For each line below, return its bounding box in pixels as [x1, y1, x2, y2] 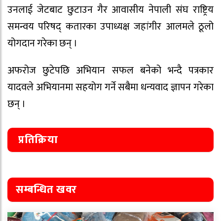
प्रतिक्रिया [18, 130, 58, 149]
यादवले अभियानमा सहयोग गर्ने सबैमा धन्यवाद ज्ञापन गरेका [7, 78, 214, 96]
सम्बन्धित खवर [16, 180, 77, 199]
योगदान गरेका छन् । [7, 35, 77, 52]
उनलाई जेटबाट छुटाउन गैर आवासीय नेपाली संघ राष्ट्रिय [7, 1, 214, 19]
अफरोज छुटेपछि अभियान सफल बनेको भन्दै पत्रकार [7, 62, 214, 79]
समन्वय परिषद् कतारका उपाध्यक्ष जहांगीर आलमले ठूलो [7, 18, 214, 36]
